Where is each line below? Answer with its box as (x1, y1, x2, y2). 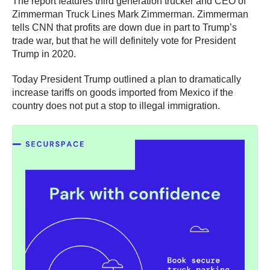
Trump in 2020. (12, 49, 76, 60)
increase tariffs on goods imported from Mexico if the (12, 87, 233, 98)
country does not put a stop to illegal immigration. (12, 101, 220, 111)
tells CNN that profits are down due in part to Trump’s (12, 22, 237, 33)
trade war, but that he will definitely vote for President (12, 36, 236, 46)
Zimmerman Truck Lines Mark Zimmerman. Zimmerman (12, 9, 248, 20)
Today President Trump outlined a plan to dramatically (12, 74, 241, 85)
